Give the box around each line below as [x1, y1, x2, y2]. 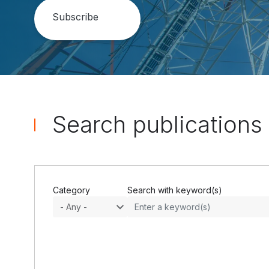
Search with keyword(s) [127, 184, 222, 195]
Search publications [52, 110, 263, 138]
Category [53, 184, 90, 195]
